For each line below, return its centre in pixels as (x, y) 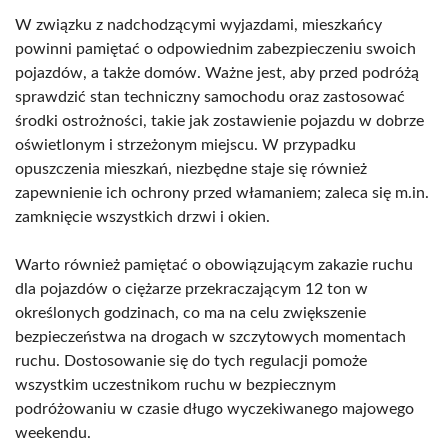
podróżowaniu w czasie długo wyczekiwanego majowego (214, 409)
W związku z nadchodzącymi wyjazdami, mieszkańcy (198, 25)
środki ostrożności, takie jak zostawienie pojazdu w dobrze (219, 121)
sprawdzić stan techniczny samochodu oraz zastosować (210, 97)
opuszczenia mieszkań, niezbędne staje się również (191, 169)
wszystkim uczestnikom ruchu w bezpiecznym (175, 385)
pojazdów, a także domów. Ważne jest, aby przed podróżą (217, 73)
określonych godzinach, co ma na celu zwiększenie (190, 313)
